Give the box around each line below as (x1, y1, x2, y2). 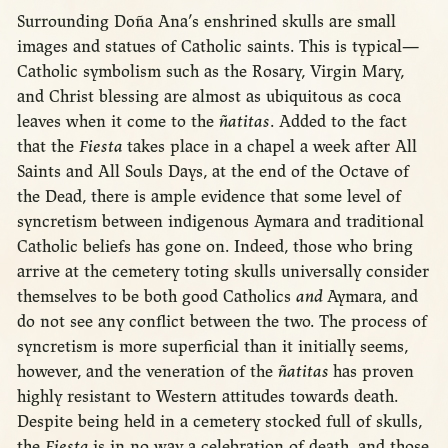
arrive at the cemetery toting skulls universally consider (16, 260, 429, 282)
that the (16, 135, 79, 157)
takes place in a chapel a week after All (126, 135, 417, 157)
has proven (332, 360, 414, 382)
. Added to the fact (269, 110, 407, 132)
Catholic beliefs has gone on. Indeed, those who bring (16, 235, 413, 257)
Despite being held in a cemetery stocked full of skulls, (16, 410, 422, 432)
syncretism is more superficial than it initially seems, (16, 335, 408, 357)
